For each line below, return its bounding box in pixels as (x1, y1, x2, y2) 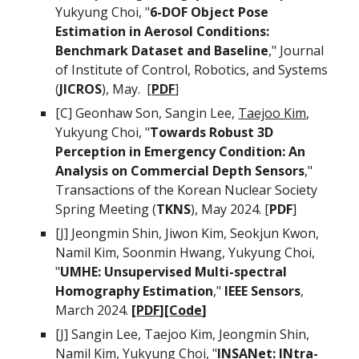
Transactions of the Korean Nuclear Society (55, 181, 318, 199)
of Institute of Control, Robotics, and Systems (55, 61, 329, 79)
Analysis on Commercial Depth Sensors (55, 162, 305, 179)
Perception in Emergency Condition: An (55, 143, 306, 160)
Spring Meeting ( (55, 200, 157, 218)
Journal (280, 42, 325, 59)
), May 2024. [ (191, 200, 270, 218)
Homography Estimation (55, 282, 214, 300)
